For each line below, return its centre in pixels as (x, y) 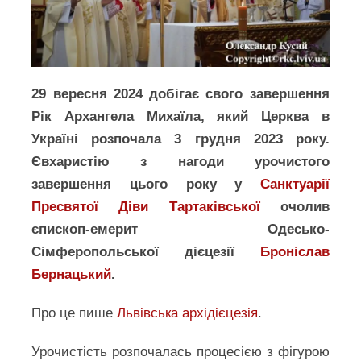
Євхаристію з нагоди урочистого (180, 162)
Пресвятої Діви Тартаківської (146, 207)
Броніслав (295, 252)
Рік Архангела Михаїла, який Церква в (180, 116)
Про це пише (75, 313)
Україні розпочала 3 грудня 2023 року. (180, 139)
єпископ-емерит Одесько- (180, 229)
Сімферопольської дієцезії (146, 252)
